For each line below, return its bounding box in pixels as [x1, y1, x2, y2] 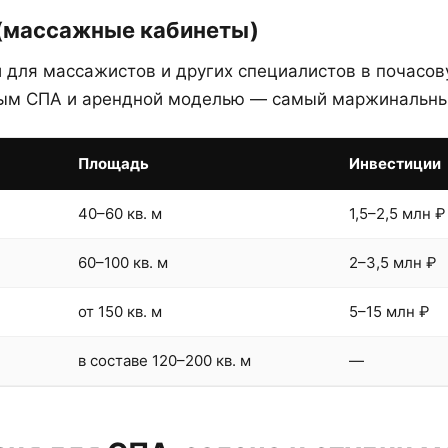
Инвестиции [349, 154, 441, 173]
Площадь [78, 154, 149, 173]
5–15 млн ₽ [349, 302, 429, 321]
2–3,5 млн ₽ [349, 253, 436, 272]
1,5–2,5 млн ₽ [349, 204, 445, 223]
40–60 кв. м [78, 204, 162, 223]
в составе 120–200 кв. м [78, 351, 251, 370]
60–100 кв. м [78, 253, 168, 272]
